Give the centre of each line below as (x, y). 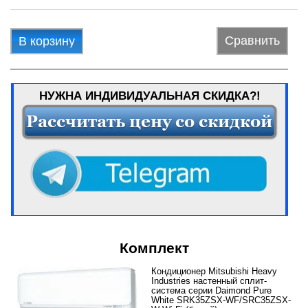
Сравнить (252, 41)
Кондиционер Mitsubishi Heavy (214, 272)
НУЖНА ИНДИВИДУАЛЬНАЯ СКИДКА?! (150, 96)
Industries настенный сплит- (209, 281)
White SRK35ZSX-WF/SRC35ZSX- (221, 300)
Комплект (154, 248)
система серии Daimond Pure (211, 291)
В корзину (47, 41)
